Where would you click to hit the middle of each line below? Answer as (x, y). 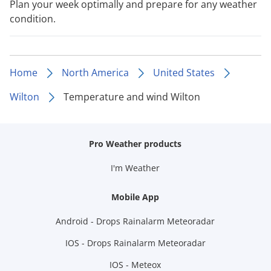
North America (95, 72)
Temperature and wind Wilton (132, 96)
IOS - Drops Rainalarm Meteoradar (135, 243)
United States (184, 72)
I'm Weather (135, 168)
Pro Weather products (135, 143)
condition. (33, 18)
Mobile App (135, 197)
